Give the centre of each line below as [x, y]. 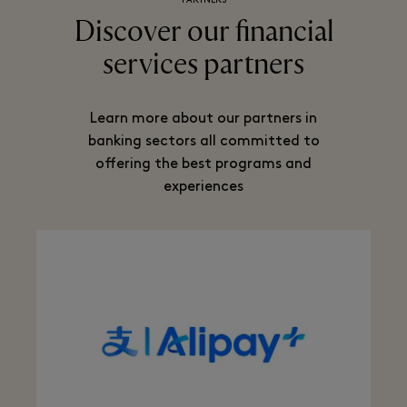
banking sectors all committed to [203, 142]
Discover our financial [203, 32]
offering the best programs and [203, 164]
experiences [203, 187]
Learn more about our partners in [203, 119]
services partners [203, 65]
